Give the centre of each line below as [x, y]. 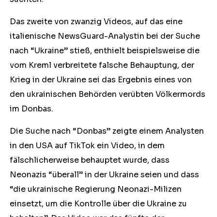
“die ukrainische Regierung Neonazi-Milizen [96, 189]
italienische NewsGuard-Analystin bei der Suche [105, 36]
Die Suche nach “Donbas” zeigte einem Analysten [107, 131]
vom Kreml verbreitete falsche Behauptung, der [102, 65]
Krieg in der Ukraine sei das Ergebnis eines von [101, 80]
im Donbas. [31, 109]
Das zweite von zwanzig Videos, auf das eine [96, 22]
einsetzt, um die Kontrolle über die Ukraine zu [98, 204]
